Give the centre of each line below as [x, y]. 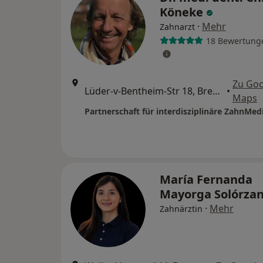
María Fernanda [206, 179]
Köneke [183, 12]
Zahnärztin [181, 209]
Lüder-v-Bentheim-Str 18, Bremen [216, 91]
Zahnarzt [177, 27]
